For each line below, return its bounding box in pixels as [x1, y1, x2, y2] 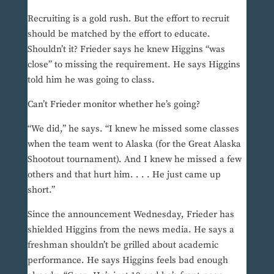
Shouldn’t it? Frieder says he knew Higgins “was [27, 43, 225, 56]
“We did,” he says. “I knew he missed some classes [27, 123, 239, 135]
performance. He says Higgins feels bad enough [27, 254, 228, 267]
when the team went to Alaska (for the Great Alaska [27, 138, 241, 150]
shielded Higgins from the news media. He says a [27, 224, 234, 236]
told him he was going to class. [27, 74, 155, 86]
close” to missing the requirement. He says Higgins [27, 59, 240, 71]
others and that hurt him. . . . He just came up [27, 169, 221, 181]
